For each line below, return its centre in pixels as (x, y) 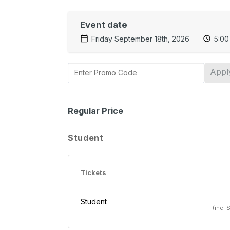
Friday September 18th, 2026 (140, 39)
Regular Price (95, 111)
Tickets (93, 172)
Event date (104, 24)
